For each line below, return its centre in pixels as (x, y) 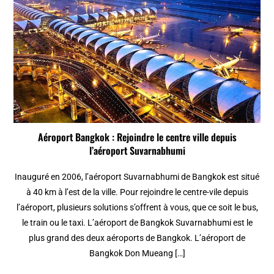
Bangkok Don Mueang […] (137, 254)
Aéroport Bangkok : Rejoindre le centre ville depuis (137, 137)
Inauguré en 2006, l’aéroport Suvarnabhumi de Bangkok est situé (137, 177)
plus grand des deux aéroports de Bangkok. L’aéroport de (137, 238)
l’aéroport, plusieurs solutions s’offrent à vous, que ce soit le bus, (137, 208)
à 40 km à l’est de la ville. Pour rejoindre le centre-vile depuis (137, 192)
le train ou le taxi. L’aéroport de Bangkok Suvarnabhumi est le (137, 223)
